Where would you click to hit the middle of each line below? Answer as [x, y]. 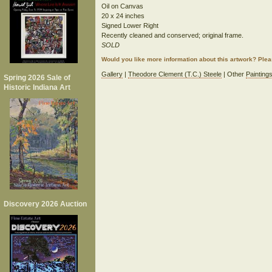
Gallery [112, 74]
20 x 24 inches [123, 16]
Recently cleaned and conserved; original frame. [172, 35]
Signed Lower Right [130, 25]
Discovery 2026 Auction [45, 204]
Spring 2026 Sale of [37, 78]
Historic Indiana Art [37, 87]
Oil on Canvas [122, 6]
